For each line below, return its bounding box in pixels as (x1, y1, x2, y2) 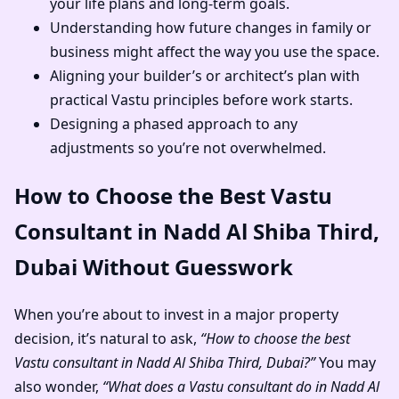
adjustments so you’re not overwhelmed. (50, 138, 326, 159)
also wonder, (14, 376, 102, 396)
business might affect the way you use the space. (50, 42, 379, 62)
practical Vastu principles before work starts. (50, 90, 353, 110)
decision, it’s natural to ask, (14, 328, 200, 348)
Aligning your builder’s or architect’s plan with (50, 66, 360, 86)
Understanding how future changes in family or (50, 18, 371, 38)
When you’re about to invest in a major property (14, 304, 338, 324)
